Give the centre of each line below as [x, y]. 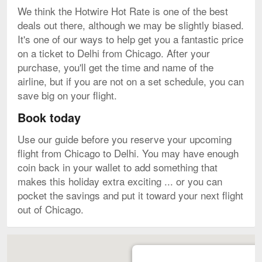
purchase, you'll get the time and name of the [116, 67]
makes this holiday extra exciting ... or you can [120, 181]
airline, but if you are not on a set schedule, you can [131, 81]
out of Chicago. [51, 209]
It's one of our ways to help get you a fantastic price [130, 39]
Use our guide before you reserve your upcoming [125, 139]
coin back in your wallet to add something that [118, 167]
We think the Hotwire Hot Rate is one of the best [123, 11]
